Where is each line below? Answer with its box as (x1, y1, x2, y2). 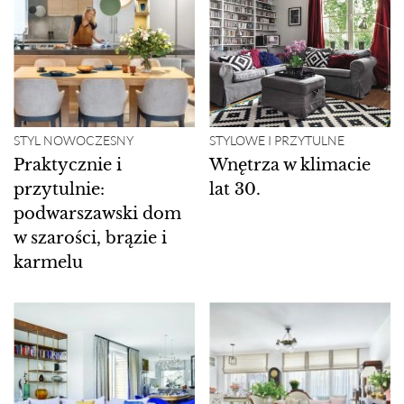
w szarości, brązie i (14, 228, 167, 248)
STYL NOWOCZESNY (14, 133, 133, 148)
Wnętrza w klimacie (209, 155, 371, 175)
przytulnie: (14, 179, 105, 199)
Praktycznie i (14, 155, 122, 175)
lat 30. (209, 179, 261, 199)
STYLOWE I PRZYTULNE (209, 133, 344, 148)
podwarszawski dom (14, 204, 181, 224)
